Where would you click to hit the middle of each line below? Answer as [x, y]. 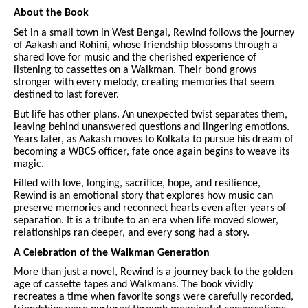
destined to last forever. [66, 95]
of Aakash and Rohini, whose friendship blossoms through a [146, 45]
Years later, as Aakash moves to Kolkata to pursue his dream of [154, 139]
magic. [29, 164]
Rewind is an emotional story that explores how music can [143, 196]
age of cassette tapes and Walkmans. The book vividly [133, 285]
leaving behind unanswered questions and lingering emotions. [152, 127]
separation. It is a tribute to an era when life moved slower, [146, 221]
